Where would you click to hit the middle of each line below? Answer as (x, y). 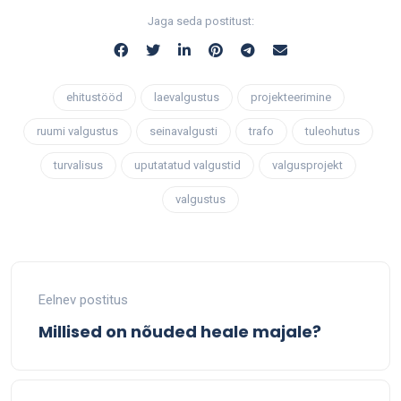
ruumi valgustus (77, 132)
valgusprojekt (307, 166)
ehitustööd (94, 98)
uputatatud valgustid (188, 166)
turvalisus (78, 166)
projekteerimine (290, 98)
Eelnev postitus (83, 300)
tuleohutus (333, 132)
